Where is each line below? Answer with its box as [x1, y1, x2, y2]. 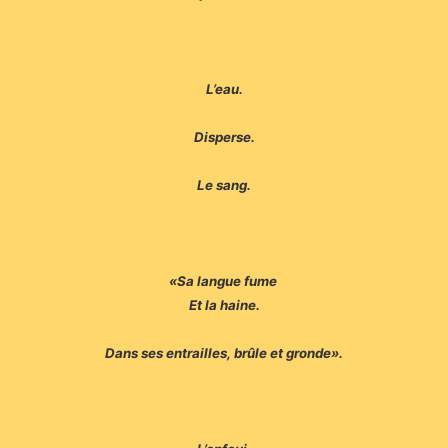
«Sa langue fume [168, 273, 280, 290]
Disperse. [193, 129, 255, 146]
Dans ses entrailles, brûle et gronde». [105, 345, 343, 362]
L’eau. [205, 81, 243, 98]
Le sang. [197, 177, 251, 194]
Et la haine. [188, 297, 260, 314]
